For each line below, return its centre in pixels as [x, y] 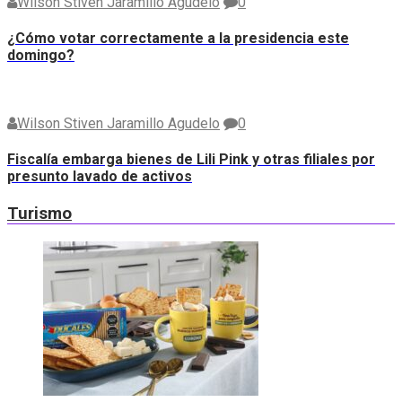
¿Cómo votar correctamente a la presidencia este [178, 39]
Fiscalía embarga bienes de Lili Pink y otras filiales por [191, 159]
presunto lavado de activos [100, 176]
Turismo [39, 214]
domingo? [41, 56]
